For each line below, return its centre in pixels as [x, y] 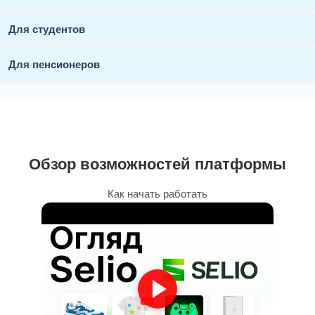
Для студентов [47, 29]
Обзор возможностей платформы [157, 164]
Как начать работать [157, 193]
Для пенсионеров [54, 64]
